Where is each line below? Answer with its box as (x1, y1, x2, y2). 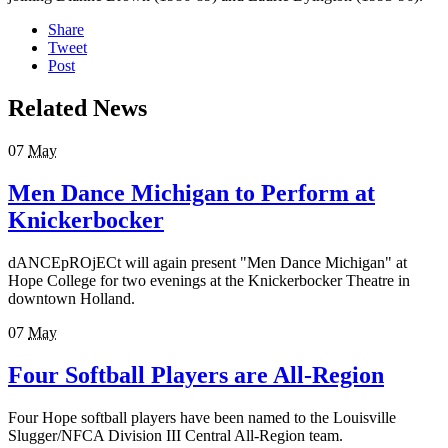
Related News (8, 95, 147, 122)
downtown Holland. (8, 289, 135, 307)
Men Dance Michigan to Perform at (8, 180, 375, 207)
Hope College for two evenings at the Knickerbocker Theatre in (8, 271, 410, 289)
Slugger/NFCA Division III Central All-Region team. (8, 426, 343, 444)
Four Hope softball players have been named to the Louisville (8, 408, 396, 426)
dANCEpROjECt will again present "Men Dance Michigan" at (8, 253, 407, 271)
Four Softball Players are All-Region (8, 361, 384, 388)
